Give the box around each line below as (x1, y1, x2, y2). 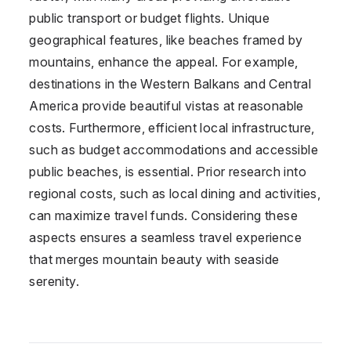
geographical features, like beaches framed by (29, 31, 303, 48)
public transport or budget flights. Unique (29, 9, 270, 26)
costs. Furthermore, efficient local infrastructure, (29, 119, 315, 136)
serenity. (29, 273, 79, 289)
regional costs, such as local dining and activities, (29, 185, 321, 201)
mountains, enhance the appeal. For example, (29, 53, 299, 70)
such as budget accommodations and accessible (29, 141, 318, 157)
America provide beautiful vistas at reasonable (29, 97, 304, 114)
